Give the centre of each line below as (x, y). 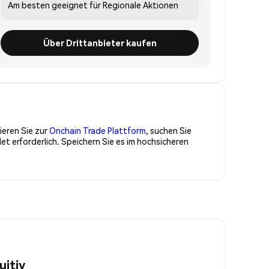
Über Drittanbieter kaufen (100, 42)
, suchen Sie (169, 130)
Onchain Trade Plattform (98, 130)
